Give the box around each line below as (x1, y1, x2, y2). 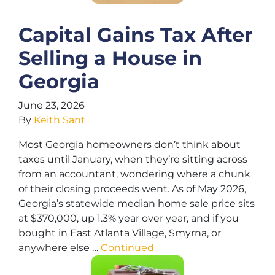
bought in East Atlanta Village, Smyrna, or (18, 227, 221, 239)
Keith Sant (34, 114, 85, 126)
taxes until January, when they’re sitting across (18, 153, 247, 165)
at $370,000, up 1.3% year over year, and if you (18, 212, 239, 224)
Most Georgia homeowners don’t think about (18, 139, 241, 150)
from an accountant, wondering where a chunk (18, 168, 250, 180)
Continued (101, 242, 154, 254)
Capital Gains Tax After (18, 23, 253, 47)
